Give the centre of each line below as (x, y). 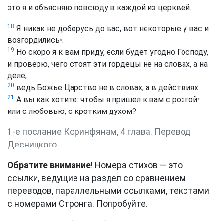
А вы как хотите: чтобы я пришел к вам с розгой (106, 99)
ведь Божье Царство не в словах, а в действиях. (107, 87)
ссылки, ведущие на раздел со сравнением (97, 178)
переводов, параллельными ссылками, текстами (108, 191)
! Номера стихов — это (137, 165)
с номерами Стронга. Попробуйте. (77, 203)
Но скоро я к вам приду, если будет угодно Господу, (111, 52)
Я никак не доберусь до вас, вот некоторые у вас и (111, 28)
